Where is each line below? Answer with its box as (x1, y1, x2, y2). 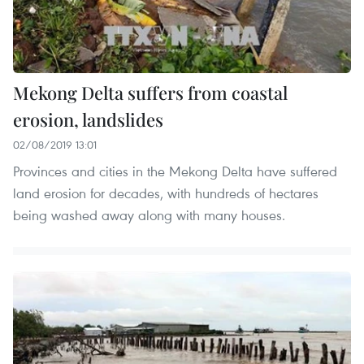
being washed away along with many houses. (13, 205, 285, 224)
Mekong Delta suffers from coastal (13, 80, 288, 105)
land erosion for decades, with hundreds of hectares (13, 183, 318, 202)
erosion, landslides (13, 106, 163, 132)
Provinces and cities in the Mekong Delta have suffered (13, 161, 337, 180)
